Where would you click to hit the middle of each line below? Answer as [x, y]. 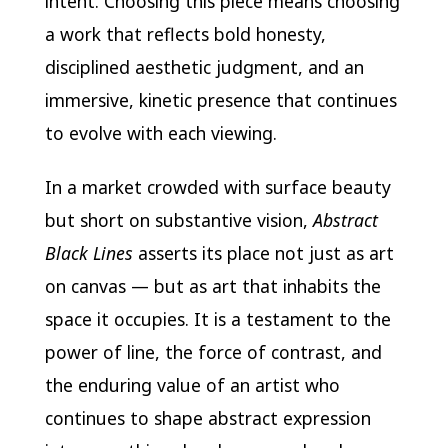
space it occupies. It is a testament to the [217, 319]
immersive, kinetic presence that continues [220, 99]
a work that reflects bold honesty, [185, 33]
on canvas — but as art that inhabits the [212, 286]
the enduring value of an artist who [192, 385]
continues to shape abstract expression [207, 418]
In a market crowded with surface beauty [217, 187]
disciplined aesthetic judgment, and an [204, 66]
